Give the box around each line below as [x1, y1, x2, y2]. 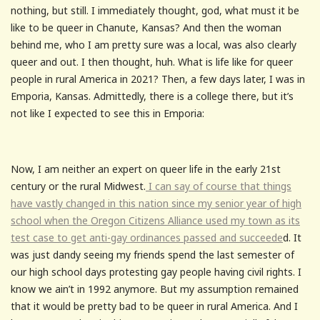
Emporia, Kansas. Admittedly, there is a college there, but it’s [11, 89, 294, 103]
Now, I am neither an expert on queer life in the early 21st [11, 161, 281, 176]
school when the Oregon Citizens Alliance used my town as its [11, 213, 300, 227]
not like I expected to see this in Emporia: [11, 106, 204, 120]
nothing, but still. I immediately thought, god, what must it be [11, 3, 299, 17]
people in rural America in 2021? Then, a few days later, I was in [11, 71, 305, 86]
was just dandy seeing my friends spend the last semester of [11, 247, 294, 261]
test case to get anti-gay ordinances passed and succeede [11, 230, 283, 244]
